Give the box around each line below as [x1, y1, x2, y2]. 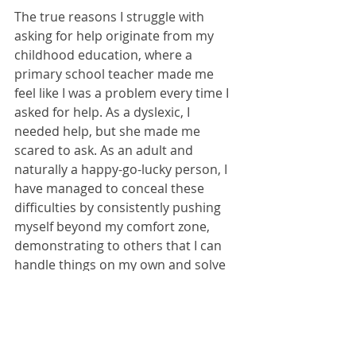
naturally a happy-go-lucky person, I [14, 161, 230, 179]
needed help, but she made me [14, 122, 203, 141]
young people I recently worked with [14, 313, 234, 331]
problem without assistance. [14, 275, 188, 293]
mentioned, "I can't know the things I [14, 332, 235, 350]
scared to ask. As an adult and [14, 141, 196, 160]
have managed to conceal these [14, 180, 207, 198]
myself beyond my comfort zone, [14, 218, 213, 236]
